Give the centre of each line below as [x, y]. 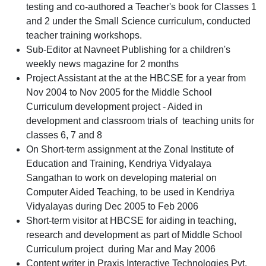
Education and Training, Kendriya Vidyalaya [119, 164]
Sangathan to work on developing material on [121, 178]
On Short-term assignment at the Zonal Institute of [130, 149]
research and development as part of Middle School [134, 235]
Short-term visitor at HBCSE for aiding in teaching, [131, 221]
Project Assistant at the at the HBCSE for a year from [136, 78]
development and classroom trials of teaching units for [140, 121]
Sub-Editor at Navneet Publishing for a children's [128, 50]
